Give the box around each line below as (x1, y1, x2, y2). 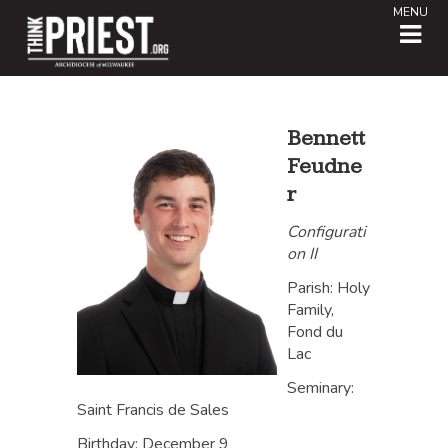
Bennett (287, 125, 366, 152)
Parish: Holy (287, 277, 371, 299)
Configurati (287, 221, 367, 243)
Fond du (287, 321, 344, 343)
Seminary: (287, 377, 355, 399)
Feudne (287, 153, 363, 180)
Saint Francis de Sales (77, 399, 230, 421)
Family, (287, 299, 335, 321)
